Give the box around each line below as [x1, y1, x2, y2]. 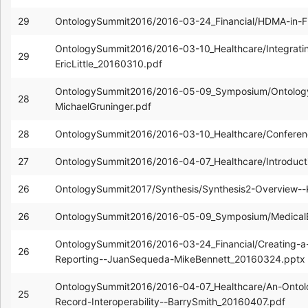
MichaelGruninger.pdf [55, 100, 151, 112]
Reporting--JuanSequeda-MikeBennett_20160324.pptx [55, 252, 305, 265]
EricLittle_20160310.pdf [55, 57, 162, 69]
